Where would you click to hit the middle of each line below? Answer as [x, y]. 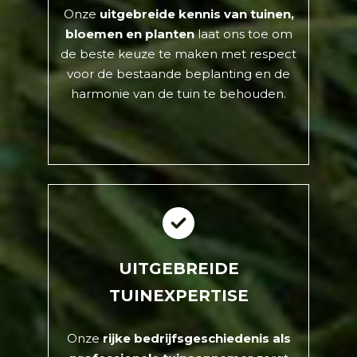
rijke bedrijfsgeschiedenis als [196, 339]
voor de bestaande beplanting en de [178, 74]
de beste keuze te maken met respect [178, 54]
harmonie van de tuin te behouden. [178, 94]
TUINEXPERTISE [178, 296]
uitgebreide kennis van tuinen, [195, 14]
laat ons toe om [245, 34]
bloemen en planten [131, 34]
